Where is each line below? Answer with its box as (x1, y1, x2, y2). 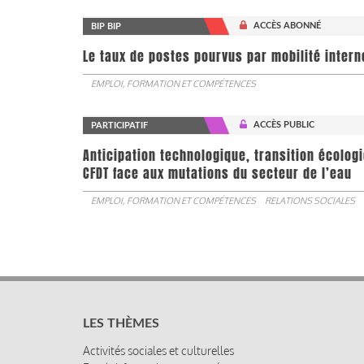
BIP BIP (91, 21, 121, 31)
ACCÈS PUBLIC (253, 119, 315, 129)
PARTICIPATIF (91, 120, 148, 130)
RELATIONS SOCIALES (265, 194, 355, 206)
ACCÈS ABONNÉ (253, 20, 322, 30)
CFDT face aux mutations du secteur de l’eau (83, 163, 352, 183)
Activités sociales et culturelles (83, 343, 234, 357)
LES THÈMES (83, 316, 159, 330)
